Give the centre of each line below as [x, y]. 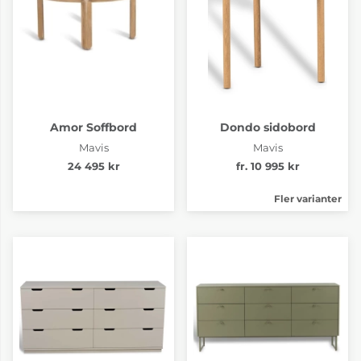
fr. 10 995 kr [268, 166]
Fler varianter [308, 198]
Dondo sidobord [268, 127]
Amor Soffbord [93, 127]
